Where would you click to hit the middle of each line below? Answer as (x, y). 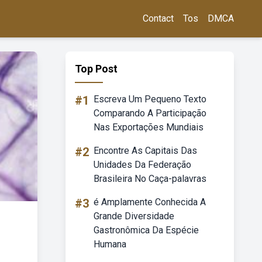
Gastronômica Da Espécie (146, 230)
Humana (110, 244)
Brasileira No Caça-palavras (150, 179)
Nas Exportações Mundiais (149, 127)
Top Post (96, 69)
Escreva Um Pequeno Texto (150, 99)
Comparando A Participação (150, 113)
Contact (158, 18)
